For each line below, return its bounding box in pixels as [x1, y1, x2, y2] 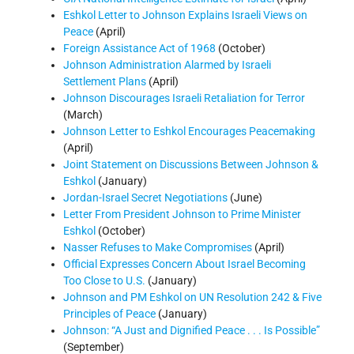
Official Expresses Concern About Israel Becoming [63, 258, 306, 271]
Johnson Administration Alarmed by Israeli [63, 58, 271, 72]
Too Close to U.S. [63, 274, 145, 288]
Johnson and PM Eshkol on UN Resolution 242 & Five [63, 291, 322, 304]
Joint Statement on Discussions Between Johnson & [63, 158, 318, 171]
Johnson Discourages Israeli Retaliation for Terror [63, 92, 305, 105]
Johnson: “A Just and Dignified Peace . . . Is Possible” [63, 324, 320, 337]
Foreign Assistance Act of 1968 [63, 42, 216, 55]
